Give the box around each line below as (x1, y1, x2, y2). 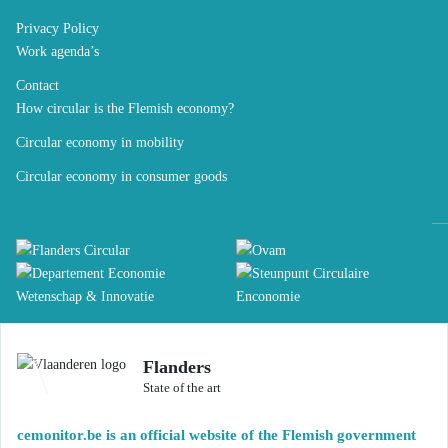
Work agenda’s (16, 43, 99, 60)
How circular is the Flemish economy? (16, 100, 234, 117)
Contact (16, 77, 59, 94)
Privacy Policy (16, 20, 99, 37)
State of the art (143, 380, 222, 395)
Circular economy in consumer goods (16, 167, 227, 184)
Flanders (143, 356, 212, 377)
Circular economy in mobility (16, 134, 184, 150)
